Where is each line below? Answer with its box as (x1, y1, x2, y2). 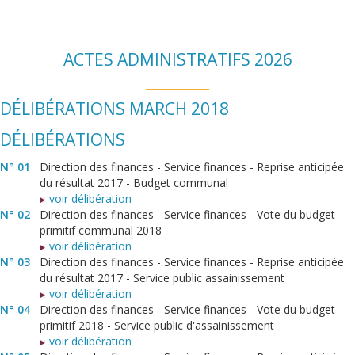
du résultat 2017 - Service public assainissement (40, 270, 284, 286)
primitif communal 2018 (40, 223, 162, 239)
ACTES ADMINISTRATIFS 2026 (63, 48, 292, 71)
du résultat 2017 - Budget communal (40, 175, 228, 191)
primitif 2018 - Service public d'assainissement (40, 318, 274, 334)
